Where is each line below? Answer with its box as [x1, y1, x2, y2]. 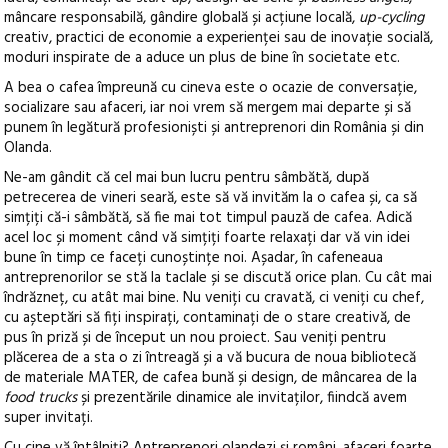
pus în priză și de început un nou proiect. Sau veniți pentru [4, 326, 387, 351]
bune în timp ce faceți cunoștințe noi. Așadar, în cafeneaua [4, 246, 384, 271]
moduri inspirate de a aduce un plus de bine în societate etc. [4, 46, 401, 71]
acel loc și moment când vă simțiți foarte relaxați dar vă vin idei [4, 226, 411, 251]
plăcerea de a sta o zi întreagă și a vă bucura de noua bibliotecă [4, 346, 417, 371]
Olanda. [4, 136, 53, 161]
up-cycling [359, 6, 425, 31]
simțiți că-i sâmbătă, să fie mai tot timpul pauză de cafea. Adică [4, 206, 413, 231]
